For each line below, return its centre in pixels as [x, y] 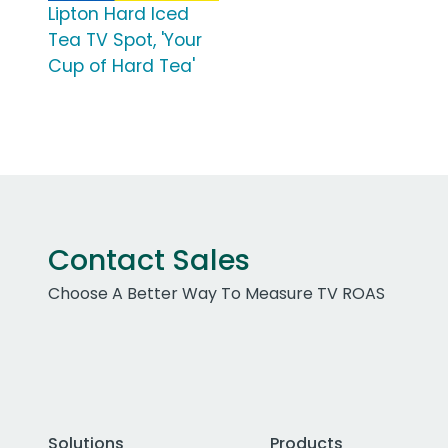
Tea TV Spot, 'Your [125, 40]
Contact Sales [149, 260]
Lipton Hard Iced [118, 14]
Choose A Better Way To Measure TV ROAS [216, 294]
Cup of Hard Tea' [121, 66]
